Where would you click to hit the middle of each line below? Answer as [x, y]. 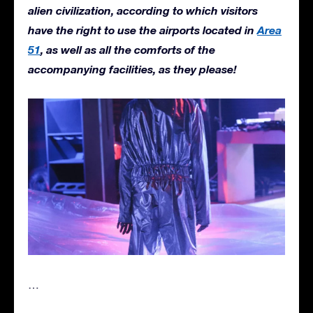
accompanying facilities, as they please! [132, 69]
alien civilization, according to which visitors [143, 10]
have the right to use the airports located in [143, 30]
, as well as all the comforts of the [128, 50]
